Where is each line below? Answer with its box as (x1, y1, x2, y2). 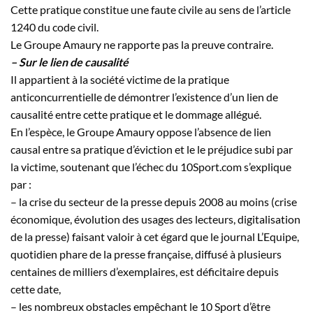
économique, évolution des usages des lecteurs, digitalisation (10, 212, 300, 226)
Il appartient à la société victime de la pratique (10, 72, 229, 86)
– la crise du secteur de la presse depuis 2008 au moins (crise (10, 194, 297, 208)
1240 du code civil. (10, 20, 99, 34)
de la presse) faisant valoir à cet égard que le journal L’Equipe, (10, 229, 299, 243)
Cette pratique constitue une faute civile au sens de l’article (10, 2, 291, 16)
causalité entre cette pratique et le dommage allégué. (10, 107, 261, 121)
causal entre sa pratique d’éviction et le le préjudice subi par (10, 142, 293, 156)
